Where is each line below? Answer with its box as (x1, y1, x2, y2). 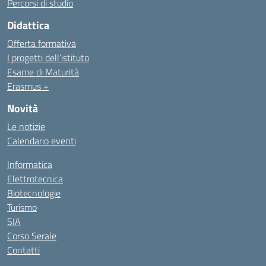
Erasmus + (7, 79, 49, 93)
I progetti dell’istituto (7, 50, 89, 65)
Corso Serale (7, 229, 56, 243)
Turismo (7, 200, 37, 214)
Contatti (7, 243, 40, 257)
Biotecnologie (7, 186, 61, 200)
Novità (7, 100, 38, 116)
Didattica (7, 17, 49, 33)
